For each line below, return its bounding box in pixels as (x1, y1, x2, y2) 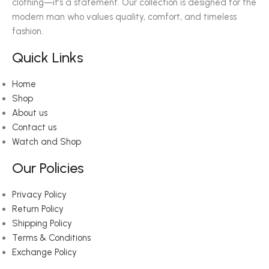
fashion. (12, 26, 43, 37)
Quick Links (12, 49, 83, 66)
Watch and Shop (12, 136, 81, 147)
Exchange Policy (12, 247, 77, 258)
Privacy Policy (12, 189, 67, 200)
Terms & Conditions (12, 232, 91, 243)
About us (12, 107, 47, 118)
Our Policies (12, 159, 84, 177)
